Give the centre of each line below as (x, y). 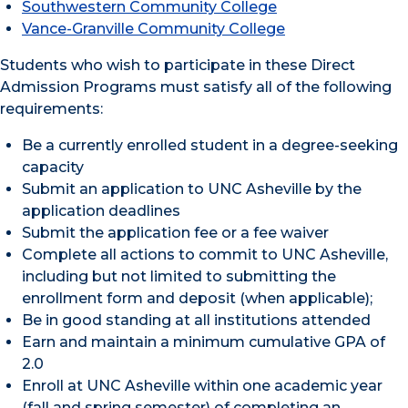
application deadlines (101, 211)
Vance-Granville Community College (153, 29)
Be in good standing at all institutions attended (196, 320)
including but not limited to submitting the (179, 276)
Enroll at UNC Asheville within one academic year (202, 386)
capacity (53, 167)
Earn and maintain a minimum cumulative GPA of (204, 342)
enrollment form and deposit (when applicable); (197, 298)
